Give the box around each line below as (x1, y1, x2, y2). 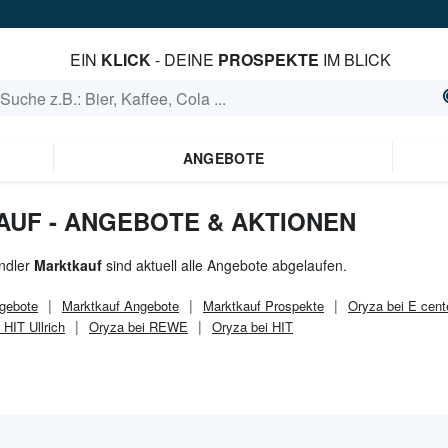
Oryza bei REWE (89, 317, 188, 336)
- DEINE (150, 48, 218, 71)
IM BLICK (318, 48, 391, 71)
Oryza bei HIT (212, 317, 293, 336)
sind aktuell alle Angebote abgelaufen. (102, 255, 347, 275)
